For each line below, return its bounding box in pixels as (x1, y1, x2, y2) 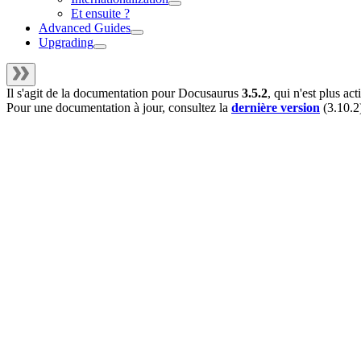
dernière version (231, 101, 320, 115)
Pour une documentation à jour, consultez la (6, 101, 231, 115)
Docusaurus (178, 86, 239, 101)
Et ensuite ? (71, 6, 130, 21)
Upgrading (39, 35, 93, 50)
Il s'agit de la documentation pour (6, 86, 178, 101)
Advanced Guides (39, 21, 131, 35)
